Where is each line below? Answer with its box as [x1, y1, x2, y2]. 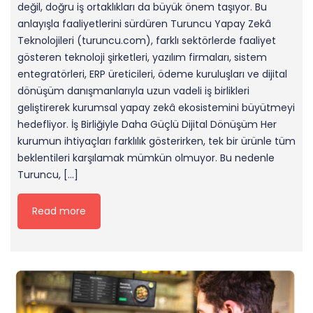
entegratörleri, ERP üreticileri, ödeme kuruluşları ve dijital [17, 66, 287, 81]
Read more [32, 203, 86, 218]
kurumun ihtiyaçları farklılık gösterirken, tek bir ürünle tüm [17, 133, 296, 148]
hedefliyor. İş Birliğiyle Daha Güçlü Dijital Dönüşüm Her [17, 117, 277, 131]
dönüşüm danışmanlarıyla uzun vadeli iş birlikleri [17, 83, 249, 98]
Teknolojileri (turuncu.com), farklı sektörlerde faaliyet [17, 33, 276, 48]
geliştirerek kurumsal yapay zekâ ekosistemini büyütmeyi [17, 100, 295, 115]
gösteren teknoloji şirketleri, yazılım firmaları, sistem [17, 50, 267, 64]
